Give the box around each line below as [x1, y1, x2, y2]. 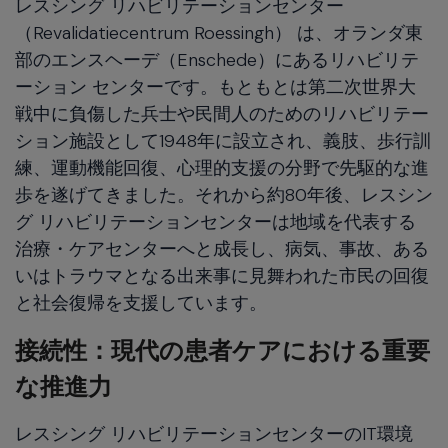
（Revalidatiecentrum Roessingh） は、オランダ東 [15, 20, 423, 45]
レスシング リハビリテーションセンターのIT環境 [15, 421, 413, 446]
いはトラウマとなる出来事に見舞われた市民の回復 [15, 263, 429, 288]
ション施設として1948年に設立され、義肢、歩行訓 [15, 128, 431, 153]
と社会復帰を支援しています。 [15, 290, 267, 315]
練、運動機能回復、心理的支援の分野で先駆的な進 [15, 155, 429, 180]
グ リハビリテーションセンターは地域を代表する [15, 209, 416, 234]
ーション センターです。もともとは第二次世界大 [15, 74, 416, 99]
